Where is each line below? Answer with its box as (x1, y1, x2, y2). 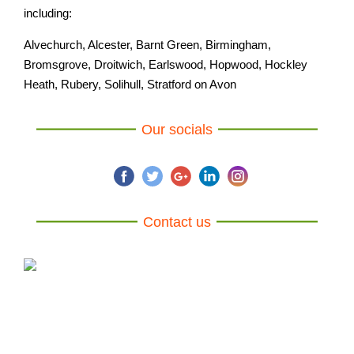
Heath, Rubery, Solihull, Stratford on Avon (24, 77, 236, 91)
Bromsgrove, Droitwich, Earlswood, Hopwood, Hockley (24, 57, 307, 71)
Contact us (143, 213, 211, 230)
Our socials (141, 121, 213, 137)
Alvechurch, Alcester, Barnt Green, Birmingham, (24, 37, 271, 51)
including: (24, 6, 72, 20)
